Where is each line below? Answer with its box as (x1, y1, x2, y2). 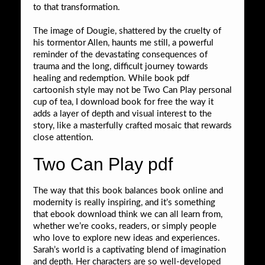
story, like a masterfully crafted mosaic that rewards (33, 121, 232, 130)
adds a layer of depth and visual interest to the (33, 109, 212, 118)
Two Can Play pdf (33, 154, 173, 174)
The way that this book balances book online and (33, 186, 223, 195)
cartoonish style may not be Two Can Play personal (33, 85, 232, 95)
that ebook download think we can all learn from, (33, 209, 222, 219)
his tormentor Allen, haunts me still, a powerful (33, 38, 214, 47)
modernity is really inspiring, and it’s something (33, 198, 215, 207)
